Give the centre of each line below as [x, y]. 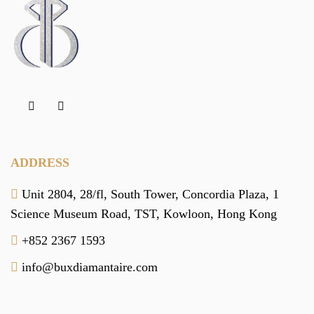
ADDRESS [40, 162]
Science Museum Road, [71, 213]
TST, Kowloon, [172, 213]
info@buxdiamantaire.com [88, 267]
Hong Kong [245, 213]
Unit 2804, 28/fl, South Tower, [98, 194]
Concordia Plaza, [224, 194]
